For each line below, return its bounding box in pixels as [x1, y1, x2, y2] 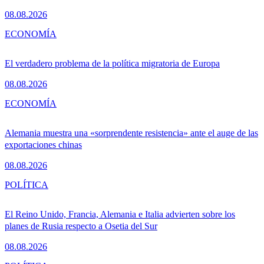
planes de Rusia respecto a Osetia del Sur [5, 221, 157, 232]
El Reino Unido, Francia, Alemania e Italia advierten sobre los [5, 209, 235, 220]
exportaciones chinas [5, 140, 82, 150]
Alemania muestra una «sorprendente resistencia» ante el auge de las [5, 128, 258, 138]
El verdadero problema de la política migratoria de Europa [5, 58, 220, 69]
